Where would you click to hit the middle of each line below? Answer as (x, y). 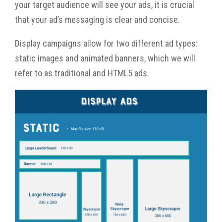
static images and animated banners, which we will (105, 58)
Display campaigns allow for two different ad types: (106, 43)
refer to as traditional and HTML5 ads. (82, 73)
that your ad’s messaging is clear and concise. (98, 19)
